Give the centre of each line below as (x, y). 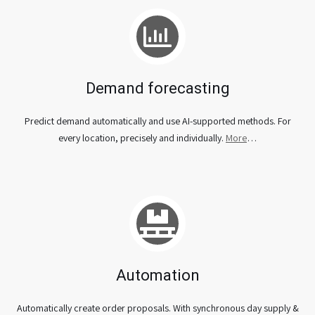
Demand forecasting (157, 88)
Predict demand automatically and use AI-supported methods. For (157, 121)
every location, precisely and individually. (142, 137)
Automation (157, 275)
